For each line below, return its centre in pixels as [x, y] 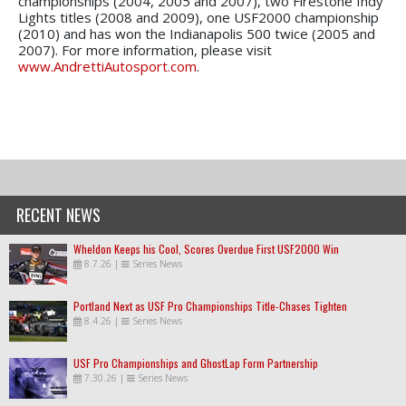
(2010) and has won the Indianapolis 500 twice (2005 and [197, 33]
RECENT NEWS [58, 214]
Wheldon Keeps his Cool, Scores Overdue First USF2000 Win [206, 248]
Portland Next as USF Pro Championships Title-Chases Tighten [210, 305]
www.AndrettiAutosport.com [107, 66]
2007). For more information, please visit [145, 49]
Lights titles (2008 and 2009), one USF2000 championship [198, 17]
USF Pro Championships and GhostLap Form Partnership [196, 362]
